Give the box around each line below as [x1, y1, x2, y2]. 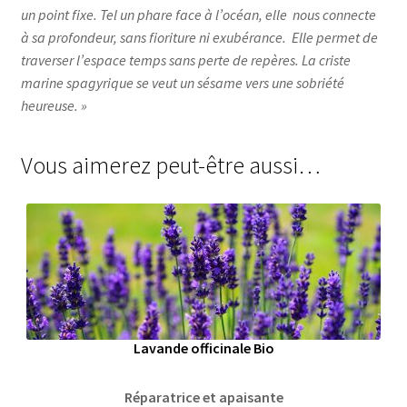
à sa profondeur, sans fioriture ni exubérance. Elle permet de [20, 27, 378, 46]
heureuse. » [20, 95, 87, 114]
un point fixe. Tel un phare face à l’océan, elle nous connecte [20, 5, 376, 24]
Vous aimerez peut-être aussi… [20, 151, 321, 181]
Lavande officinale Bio [133, 339, 274, 358]
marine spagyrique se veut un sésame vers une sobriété [20, 73, 344, 92]
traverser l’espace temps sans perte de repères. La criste [20, 50, 351, 69]
